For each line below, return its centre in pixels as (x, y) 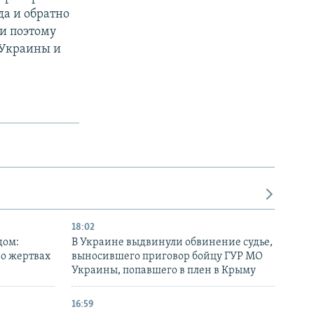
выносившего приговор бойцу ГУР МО (167, 257)
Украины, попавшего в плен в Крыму (164, 271)
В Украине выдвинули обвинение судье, (172, 243)
